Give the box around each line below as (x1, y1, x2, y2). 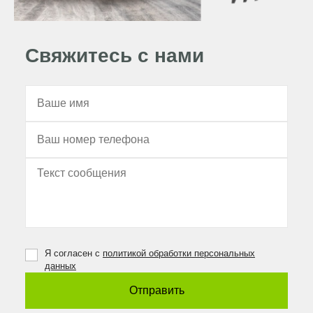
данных (45, 261, 76, 272)
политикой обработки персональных (103, 248, 255, 259)
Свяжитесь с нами (25, 45, 204, 67)
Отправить (129, 284, 184, 297)
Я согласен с (45, 248, 103, 259)
